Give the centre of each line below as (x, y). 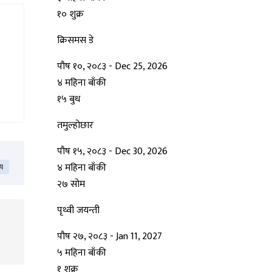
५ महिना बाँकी (82, 253)
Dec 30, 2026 (141, 152)
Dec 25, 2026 (141, 67)
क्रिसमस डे (75, 41)
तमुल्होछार (75, 126)
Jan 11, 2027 (139, 237)
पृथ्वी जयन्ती (78, 211)
